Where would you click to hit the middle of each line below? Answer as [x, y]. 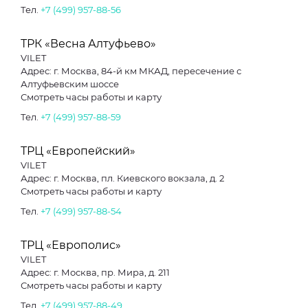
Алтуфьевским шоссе [70, 84]
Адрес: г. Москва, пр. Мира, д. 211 [95, 272]
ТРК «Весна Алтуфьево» [88, 44]
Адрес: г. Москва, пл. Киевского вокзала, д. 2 [122, 178]
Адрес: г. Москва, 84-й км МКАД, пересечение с [41, 71]
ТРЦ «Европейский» [78, 151]
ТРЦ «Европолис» [71, 245]
